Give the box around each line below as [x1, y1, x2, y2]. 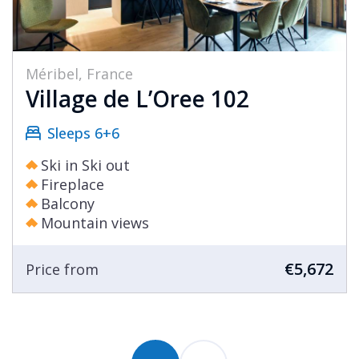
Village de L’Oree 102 [26, 83, 249, 115]
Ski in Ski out [41, 155, 130, 175]
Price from [26, 259, 99, 279]
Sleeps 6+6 [47, 123, 119, 143]
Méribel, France [26, 64, 133, 84]
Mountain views [41, 213, 149, 233]
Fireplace [41, 175, 104, 195]
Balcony [41, 194, 95, 214]
